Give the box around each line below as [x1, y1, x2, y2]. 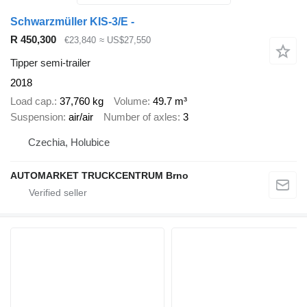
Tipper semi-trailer [10, 57, 90, 69]
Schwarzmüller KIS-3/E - [10, 15, 134, 27]
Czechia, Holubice [28, 136, 110, 149]
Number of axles [103, 110, 177, 123]
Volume [114, 95, 147, 107]
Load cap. [10, 95, 54, 107]
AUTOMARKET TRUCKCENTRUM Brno [10, 170, 188, 182]
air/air [69, 110, 93, 123]
